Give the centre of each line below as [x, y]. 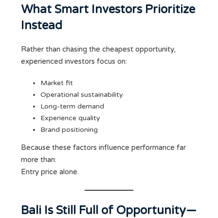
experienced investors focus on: [74, 62]
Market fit [57, 83]
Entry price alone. [50, 172]
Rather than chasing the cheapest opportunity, [98, 49]
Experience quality [70, 118]
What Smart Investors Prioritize [108, 10]
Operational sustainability [82, 95]
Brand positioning [69, 130]
